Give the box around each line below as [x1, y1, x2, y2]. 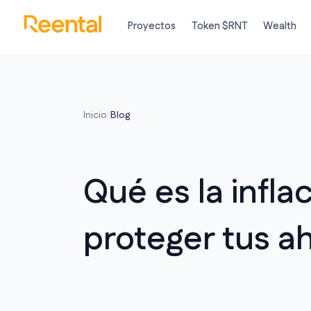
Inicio [83, 108, 106, 122]
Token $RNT [191, 19, 248, 33]
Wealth [262, 19, 296, 33]
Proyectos [128, 19, 176, 33]
